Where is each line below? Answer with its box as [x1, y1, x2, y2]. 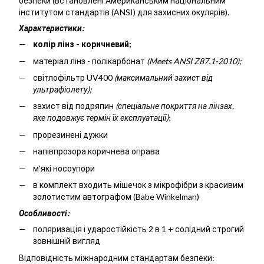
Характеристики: [19, 23, 84, 34]
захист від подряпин [33, 101, 114, 111]
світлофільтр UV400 [33, 72, 113, 82]
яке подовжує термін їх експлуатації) [33, 113, 169, 123]
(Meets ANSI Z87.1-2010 [145, 55, 237, 66]
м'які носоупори [33, 163, 95, 173]
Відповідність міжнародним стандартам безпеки [19, 252, 212, 263]
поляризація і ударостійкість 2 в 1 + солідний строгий [33, 224, 244, 235]
